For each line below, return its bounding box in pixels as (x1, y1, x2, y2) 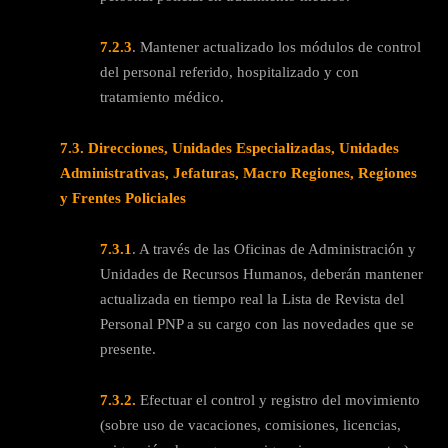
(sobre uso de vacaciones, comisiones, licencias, (100, 416, 401, 433)
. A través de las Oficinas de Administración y (132, 240, 416, 257)
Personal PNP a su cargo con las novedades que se (100, 315, 414, 332)
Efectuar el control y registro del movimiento (136, 391, 420, 408)
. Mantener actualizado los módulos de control (132, 38, 421, 55)
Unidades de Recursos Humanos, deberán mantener (100, 265, 423, 282)
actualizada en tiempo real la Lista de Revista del (100, 290, 404, 307)
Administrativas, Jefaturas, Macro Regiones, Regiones (60, 164, 417, 181)
